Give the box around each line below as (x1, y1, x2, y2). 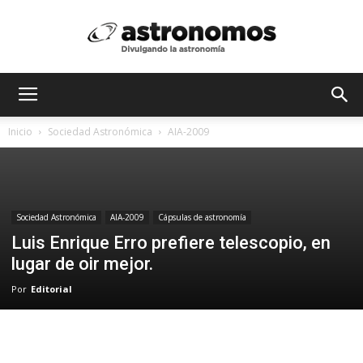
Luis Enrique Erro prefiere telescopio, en (11, 233, 331, 253)
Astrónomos (181, 83, 242, 96)
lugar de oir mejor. (11, 254, 153, 274)
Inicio (8, 125, 32, 139)
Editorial (31, 283, 72, 295)
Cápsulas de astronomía (158, 211, 246, 223)
